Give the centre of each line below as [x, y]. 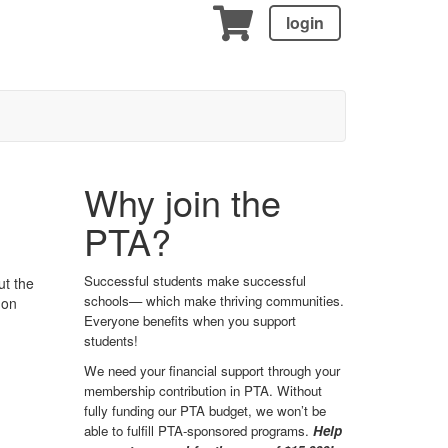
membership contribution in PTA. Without [202, 391]
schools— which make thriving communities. [213, 301]
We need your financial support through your [211, 371]
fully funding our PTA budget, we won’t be [204, 411]
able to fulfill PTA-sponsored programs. [198, 431]
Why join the [182, 202]
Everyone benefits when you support [189, 321]
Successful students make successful [194, 281]
